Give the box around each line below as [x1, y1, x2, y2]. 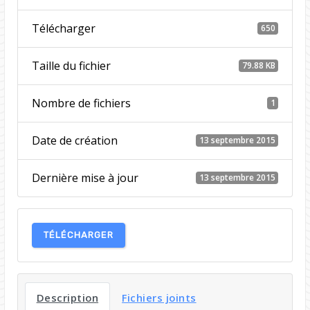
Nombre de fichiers [31, 95, 131, 111]
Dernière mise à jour [31, 170, 138, 185]
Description [36, 290, 99, 304]
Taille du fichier [31, 57, 111, 73]
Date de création [31, 132, 118, 148]
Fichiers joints [122, 290, 197, 304]
